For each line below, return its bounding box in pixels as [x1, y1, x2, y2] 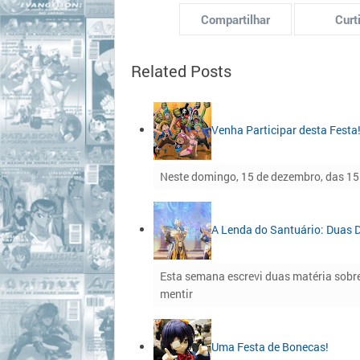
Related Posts [131, 60, 231, 81]
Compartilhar [200, 11, 270, 27]
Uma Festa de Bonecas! [211, 338, 329, 354]
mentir [160, 286, 193, 301]
